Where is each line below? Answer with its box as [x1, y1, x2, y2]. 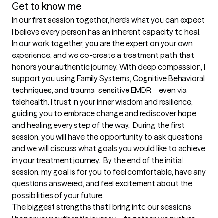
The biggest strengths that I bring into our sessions [12, 202, 191, 212]
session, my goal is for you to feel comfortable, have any [12, 167, 206, 177]
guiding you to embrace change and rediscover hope [12, 109, 196, 119]
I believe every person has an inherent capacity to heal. [12, 27, 200, 37]
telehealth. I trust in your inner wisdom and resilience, [12, 97, 193, 107]
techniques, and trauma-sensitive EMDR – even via [12, 85, 187, 95]
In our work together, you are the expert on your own [12, 38, 193, 49]
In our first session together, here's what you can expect [12, 15, 205, 25]
